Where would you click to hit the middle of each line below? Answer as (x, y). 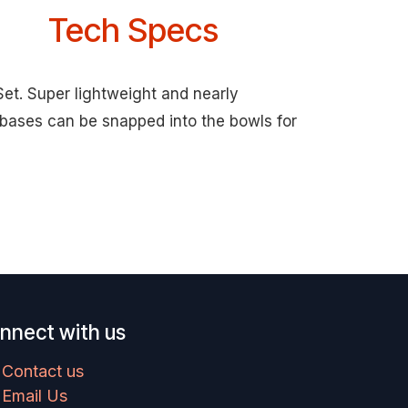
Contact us (43, 372)
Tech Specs (133, 30)
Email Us (35, 396)
